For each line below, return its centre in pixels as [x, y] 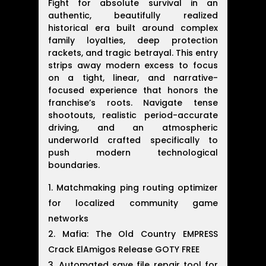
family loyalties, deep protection [133, 41]
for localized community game [133, 203]
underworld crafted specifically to [133, 140]
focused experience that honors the [133, 91]
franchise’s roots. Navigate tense [133, 103]
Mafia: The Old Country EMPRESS [140, 234]
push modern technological [133, 153]
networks [68, 219]
